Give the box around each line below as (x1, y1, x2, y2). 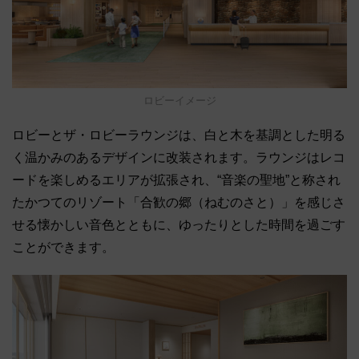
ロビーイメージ (143, 95, 216, 107)
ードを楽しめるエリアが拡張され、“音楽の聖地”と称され (12, 173, 341, 188)
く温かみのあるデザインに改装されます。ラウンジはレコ (12, 151, 345, 165)
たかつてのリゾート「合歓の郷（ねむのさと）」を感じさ (12, 196, 345, 210)
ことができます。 (12, 240, 115, 255)
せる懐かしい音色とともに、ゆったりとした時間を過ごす (12, 218, 345, 232)
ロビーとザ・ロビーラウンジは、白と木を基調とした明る (12, 128, 345, 143)
